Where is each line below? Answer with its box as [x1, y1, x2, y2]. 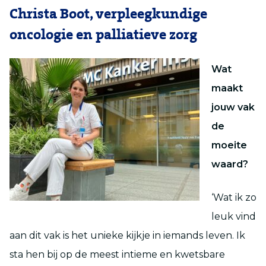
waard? [211, 158, 248, 170]
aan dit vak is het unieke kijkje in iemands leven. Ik [9, 229, 245, 241]
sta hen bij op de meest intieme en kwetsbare [9, 248, 225, 260]
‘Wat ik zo [211, 191, 256, 203]
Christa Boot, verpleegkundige [9, 5, 207, 23]
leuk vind [211, 210, 256, 222]
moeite [211, 139, 247, 151]
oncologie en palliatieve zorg [9, 26, 197, 43]
